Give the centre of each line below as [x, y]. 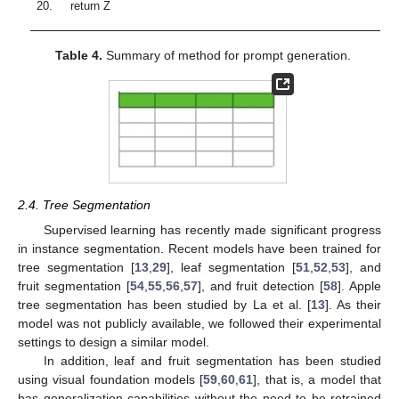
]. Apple [360, 286]
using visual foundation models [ [111, 380]
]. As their [353, 305]
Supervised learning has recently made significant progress [212, 230]
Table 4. [79, 56]
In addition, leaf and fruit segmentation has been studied [212, 361]
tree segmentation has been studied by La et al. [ [164, 305]
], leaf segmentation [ [231, 268]
